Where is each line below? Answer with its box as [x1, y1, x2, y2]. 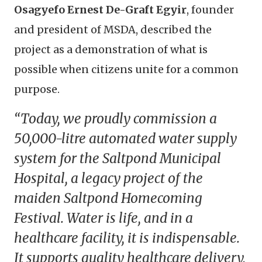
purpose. [14, 82, 60, 96]
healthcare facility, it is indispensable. [14, 229, 240, 246]
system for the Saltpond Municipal [14, 150, 221, 167]
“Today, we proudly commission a [14, 110, 217, 127]
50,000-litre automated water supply [14, 130, 237, 147]
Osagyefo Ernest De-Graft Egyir [14, 2, 187, 16]
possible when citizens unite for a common [14, 62, 239, 76]
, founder [187, 2, 234, 16]
